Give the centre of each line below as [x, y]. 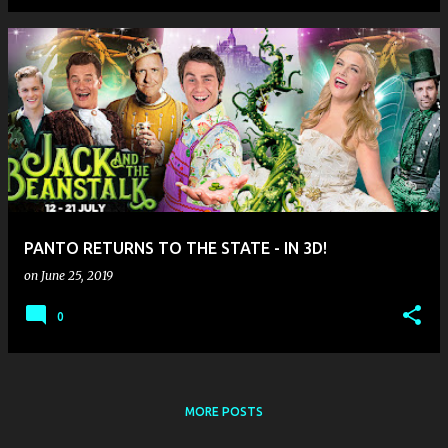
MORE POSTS [224, 411]
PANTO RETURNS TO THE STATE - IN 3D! [175, 248]
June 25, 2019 [77, 275]
